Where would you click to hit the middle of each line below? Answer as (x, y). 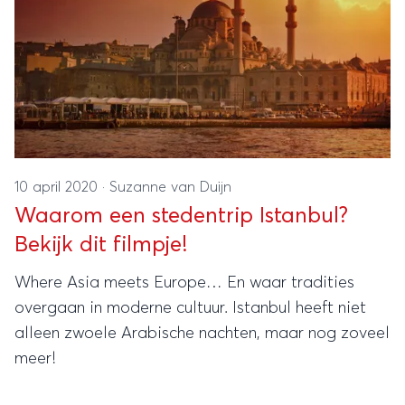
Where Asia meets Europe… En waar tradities (184, 283)
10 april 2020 (58, 187)
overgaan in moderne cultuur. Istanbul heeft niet (190, 308)
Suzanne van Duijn (170, 187)
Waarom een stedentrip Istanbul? (181, 216)
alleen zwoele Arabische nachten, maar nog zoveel (202, 334)
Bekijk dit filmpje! (101, 245)
